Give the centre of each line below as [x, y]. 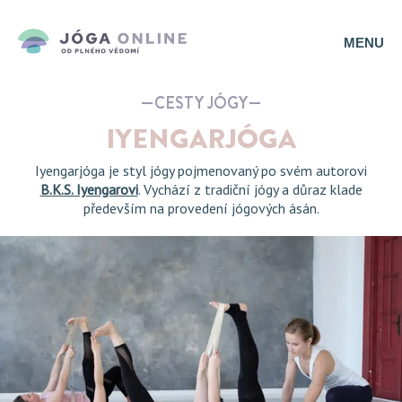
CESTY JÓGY [201, 103]
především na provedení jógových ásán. [201, 208]
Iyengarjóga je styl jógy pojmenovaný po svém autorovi [201, 170]
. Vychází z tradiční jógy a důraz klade [250, 189]
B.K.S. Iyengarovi [89, 189]
